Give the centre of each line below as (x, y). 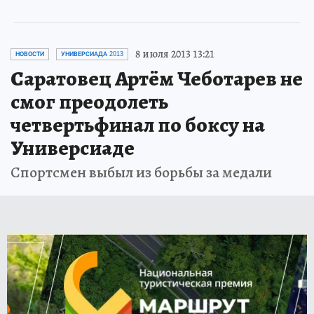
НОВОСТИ (30, 54)
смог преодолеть (89, 102)
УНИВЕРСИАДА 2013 (92, 54)
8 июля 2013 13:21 (175, 54)
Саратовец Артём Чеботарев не (157, 78)
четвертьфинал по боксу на (138, 125)
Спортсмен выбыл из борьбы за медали (141, 172)
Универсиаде (73, 148)
